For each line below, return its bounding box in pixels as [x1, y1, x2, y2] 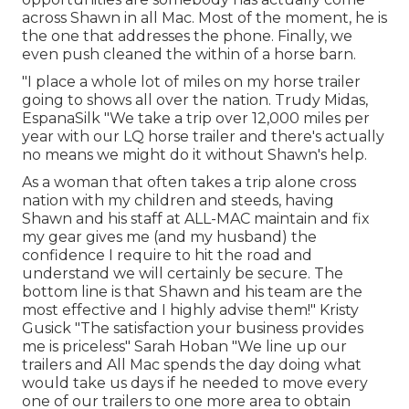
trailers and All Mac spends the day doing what [22, 355, 362, 373]
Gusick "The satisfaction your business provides [22, 319, 363, 337]
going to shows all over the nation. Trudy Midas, [22, 90, 368, 109]
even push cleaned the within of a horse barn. [22, 45, 356, 63]
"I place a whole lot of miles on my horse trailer [22, 72, 361, 90]
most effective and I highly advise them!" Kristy [22, 300, 359, 319]
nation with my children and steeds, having [22, 191, 334, 209]
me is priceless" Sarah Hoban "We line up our [22, 337, 347, 355]
